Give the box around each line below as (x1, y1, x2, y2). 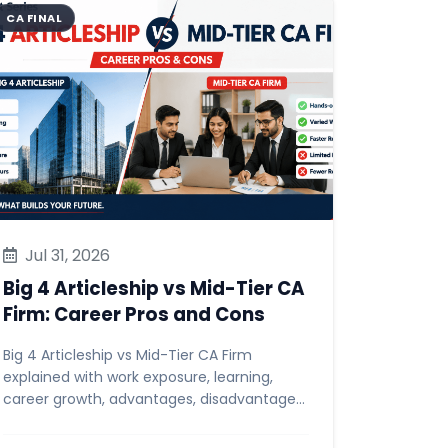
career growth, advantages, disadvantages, (3, 389, 306, 409)
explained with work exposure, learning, (3, 367, 273, 387)
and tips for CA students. (3, 411, 176, 431)
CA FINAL (6, 10, 62, 26)
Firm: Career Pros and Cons (3, 302, 265, 327)
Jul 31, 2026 (21, 244, 110, 267)
